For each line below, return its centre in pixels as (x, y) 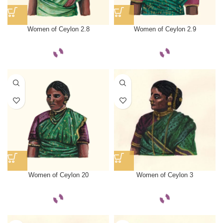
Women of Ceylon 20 (58, 175)
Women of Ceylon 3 (165, 175)
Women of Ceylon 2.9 (165, 29)
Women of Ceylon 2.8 (58, 29)
